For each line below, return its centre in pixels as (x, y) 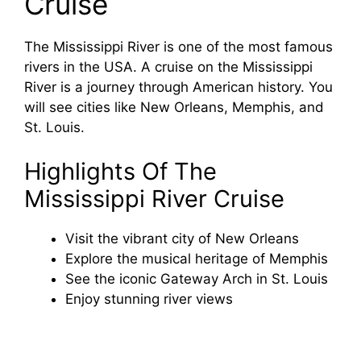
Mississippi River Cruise (154, 199)
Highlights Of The (120, 172)
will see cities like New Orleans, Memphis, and (174, 107)
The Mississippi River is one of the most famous (178, 46)
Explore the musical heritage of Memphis (197, 259)
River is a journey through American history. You (178, 87)
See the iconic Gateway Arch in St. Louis (197, 279)
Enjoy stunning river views (149, 299)
